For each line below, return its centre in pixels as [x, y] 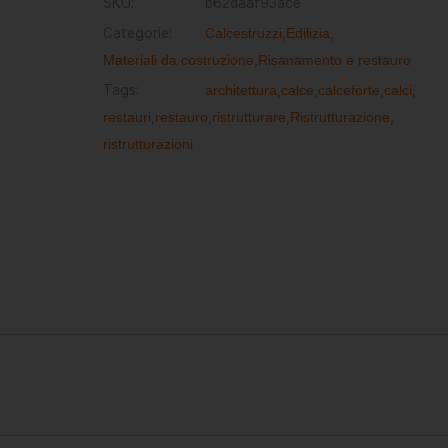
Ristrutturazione [339, 117]
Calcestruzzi [243, 33]
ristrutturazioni [147, 144]
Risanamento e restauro [334, 60]
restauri [126, 117]
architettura [240, 90]
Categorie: [137, 33]
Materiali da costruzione [178, 60]
